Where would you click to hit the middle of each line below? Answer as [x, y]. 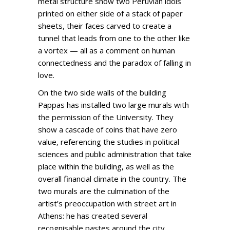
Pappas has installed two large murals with [113, 104]
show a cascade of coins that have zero [108, 129]
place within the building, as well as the [106, 166]
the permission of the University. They [106, 117]
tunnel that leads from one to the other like [114, 38]
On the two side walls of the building [102, 92]
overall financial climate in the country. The [112, 178]
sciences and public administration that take [115, 154]
